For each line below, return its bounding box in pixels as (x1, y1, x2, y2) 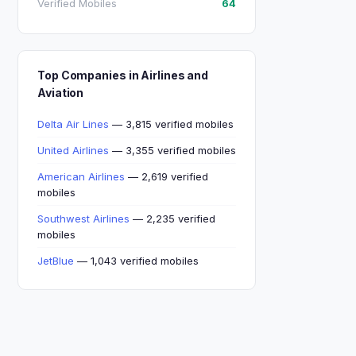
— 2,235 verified (130, 212, 215, 225)
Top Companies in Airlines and (37, 68, 209, 82)
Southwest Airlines (37, 212, 130, 225)
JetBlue (37, 254, 74, 267)
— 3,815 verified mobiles (109, 118, 234, 130)
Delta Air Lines (37, 118, 109, 130)
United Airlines (37, 144, 109, 157)
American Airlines (37, 170, 125, 183)
